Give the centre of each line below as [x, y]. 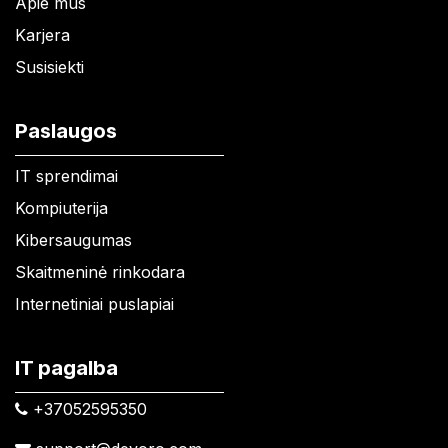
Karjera [42, 34]
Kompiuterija [61, 207]
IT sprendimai [66, 175]
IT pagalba [66, 367]
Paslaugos [66, 130]
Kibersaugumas [73, 239]
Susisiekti [49, 66]
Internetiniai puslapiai [94, 303]
